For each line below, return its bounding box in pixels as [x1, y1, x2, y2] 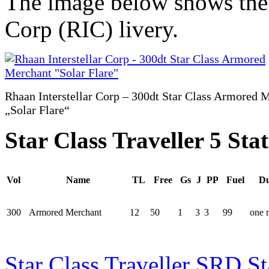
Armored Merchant [29, 207, 101, 218]
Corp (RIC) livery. [5, 16, 178, 43]
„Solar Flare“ [5, 103, 70, 117]
